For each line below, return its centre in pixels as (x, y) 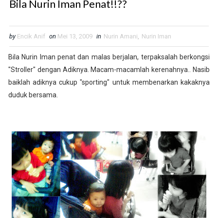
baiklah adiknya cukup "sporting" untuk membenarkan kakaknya (109, 82)
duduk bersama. (33, 95)
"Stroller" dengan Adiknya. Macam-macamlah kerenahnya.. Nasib (109, 70)
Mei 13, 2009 (75, 36)
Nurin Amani (120, 36)
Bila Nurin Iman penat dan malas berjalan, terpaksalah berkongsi (109, 57)
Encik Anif (31, 36)
